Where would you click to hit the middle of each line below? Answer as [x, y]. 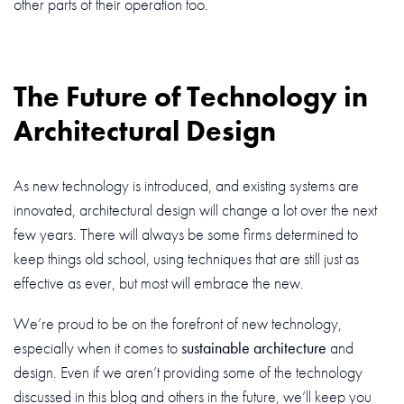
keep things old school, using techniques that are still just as [186, 258]
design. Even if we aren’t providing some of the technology [188, 372]
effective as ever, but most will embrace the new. [161, 282]
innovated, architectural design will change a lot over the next [195, 209]
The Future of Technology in [191, 97]
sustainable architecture [254, 347]
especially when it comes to [97, 347]
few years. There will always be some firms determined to [186, 234]
